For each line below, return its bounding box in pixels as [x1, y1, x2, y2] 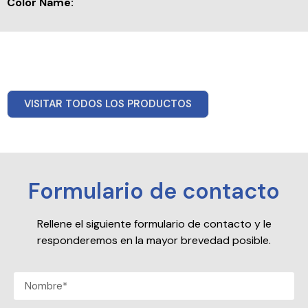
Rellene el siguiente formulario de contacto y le [36, 216, 272, 231]
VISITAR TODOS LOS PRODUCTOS [24, 96, 192, 111]
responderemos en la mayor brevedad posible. [37, 232, 271, 247]
